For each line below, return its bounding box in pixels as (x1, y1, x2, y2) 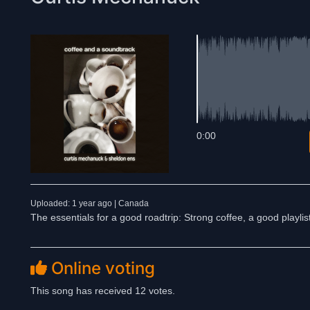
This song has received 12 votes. (30, 285, 175, 296)
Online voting (47, 258, 155, 278)
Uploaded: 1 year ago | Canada (30, 199, 149, 208)
